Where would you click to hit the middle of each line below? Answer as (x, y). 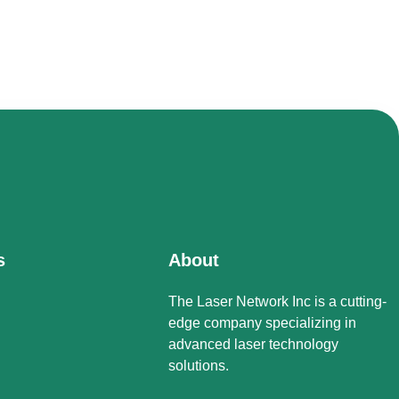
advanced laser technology (254, 345)
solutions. (201, 366)
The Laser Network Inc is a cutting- (278, 302)
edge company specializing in (263, 323)
